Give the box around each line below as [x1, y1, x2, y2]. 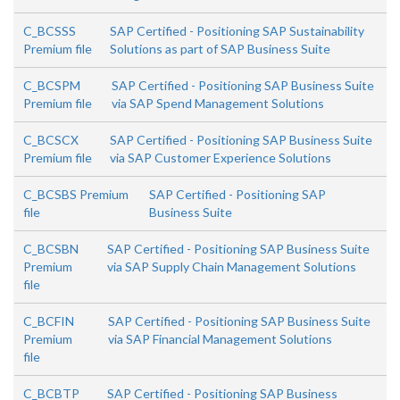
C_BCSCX [23, 132, 79, 147]
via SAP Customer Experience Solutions [110, 150, 332, 165]
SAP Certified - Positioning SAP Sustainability [109, 23, 364, 38]
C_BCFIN [23, 313, 74, 329]
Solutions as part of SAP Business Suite [109, 41, 330, 56]
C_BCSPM [23, 78, 80, 93]
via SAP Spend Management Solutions [112, 96, 325, 111]
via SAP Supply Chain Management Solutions [106, 259, 356, 274]
